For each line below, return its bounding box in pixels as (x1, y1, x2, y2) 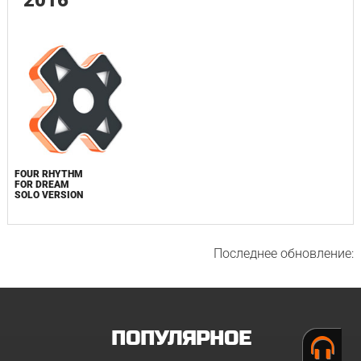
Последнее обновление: (214, 245, 355, 261)
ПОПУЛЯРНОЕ (110, 326, 251, 351)
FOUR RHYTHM (14, 168, 83, 180)
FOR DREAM (14, 178, 69, 190)
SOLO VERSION (14, 189, 83, 201)
